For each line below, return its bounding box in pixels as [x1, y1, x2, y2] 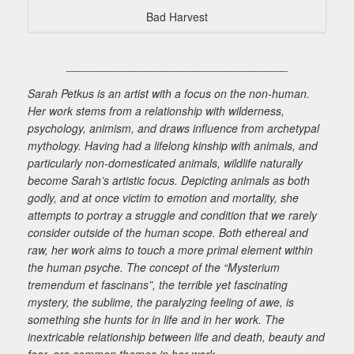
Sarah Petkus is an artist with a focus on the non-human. [28, 85, 310, 101]
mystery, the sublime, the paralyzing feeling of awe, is [28, 294, 294, 310]
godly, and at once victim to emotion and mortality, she [28, 190, 299, 205]
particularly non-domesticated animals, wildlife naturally [28, 155, 303, 171]
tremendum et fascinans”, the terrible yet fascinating [28, 277, 288, 292]
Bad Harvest [146, 9, 208, 24]
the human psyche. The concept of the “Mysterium [28, 259, 280, 275]
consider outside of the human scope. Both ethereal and [28, 224, 308, 240]
